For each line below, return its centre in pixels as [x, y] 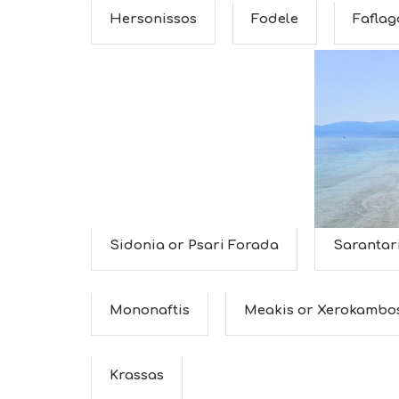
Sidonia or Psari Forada [194, 245]
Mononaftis [150, 310]
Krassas [137, 375]
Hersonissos [153, 19]
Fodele [275, 19]
